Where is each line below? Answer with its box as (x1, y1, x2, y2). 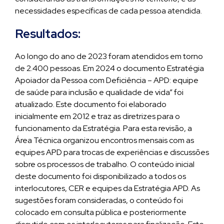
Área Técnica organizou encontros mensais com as (15, 135, 194, 145)
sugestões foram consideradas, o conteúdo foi (15, 195, 183, 205)
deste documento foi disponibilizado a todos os (15, 171, 186, 181)
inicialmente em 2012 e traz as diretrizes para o (15, 111, 180, 121)
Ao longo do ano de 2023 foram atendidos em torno (15, 51, 203, 61)
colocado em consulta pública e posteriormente (15, 207, 186, 217)
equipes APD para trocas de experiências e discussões (15, 147, 209, 157)
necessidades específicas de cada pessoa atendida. (15, 5, 202, 16)
